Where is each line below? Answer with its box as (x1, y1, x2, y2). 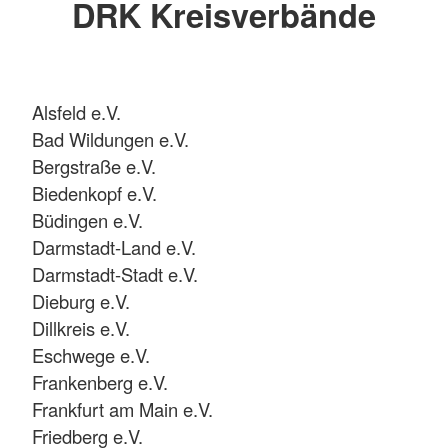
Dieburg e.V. (32, 287, 130, 314)
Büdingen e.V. (32, 206, 143, 233)
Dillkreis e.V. (32, 314, 130, 341)
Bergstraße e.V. (32, 152, 156, 179)
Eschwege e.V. (32, 341, 150, 368)
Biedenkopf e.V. (32, 179, 157, 206)
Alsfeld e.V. (32, 98, 121, 125)
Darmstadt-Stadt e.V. (32, 260, 198, 287)
